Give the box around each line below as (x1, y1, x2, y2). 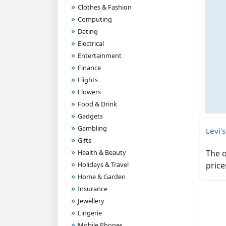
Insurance (78, 184, 107, 193)
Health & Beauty (78, 148, 126, 157)
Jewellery (78, 196, 104, 205)
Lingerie (78, 208, 102, 217)
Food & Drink (78, 99, 117, 108)
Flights (78, 75, 98, 84)
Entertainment (78, 51, 122, 60)
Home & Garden (78, 172, 126, 181)
